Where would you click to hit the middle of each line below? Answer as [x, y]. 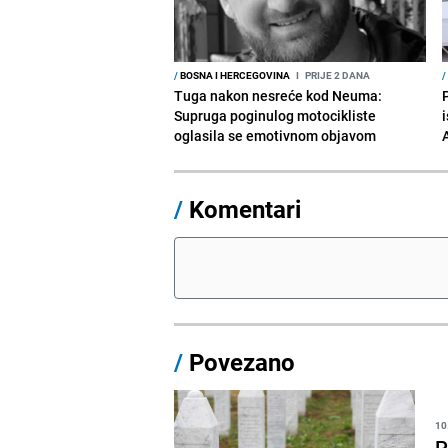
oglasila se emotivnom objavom [275, 135]
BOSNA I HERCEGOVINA [234, 74]
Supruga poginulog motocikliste [275, 115]
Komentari [245, 208]
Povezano [239, 361]
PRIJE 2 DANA [337, 74]
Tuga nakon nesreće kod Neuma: [278, 95]
